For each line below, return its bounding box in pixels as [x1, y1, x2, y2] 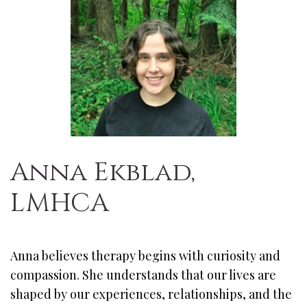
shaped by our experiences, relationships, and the [10, 286, 292, 303]
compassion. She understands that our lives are [10, 267, 276, 284]
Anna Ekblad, [10, 155, 195, 191]
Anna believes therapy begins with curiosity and [10, 247, 280, 265]
